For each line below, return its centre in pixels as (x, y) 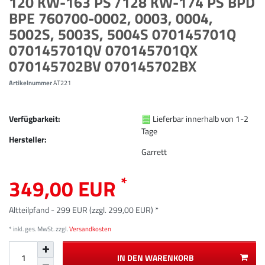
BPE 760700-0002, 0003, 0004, (111, 18)
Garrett (154, 151)
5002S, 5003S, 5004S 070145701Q (122, 34)
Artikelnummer (31, 82)
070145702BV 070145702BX (103, 66)
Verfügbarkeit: (35, 118)
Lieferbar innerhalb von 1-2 (201, 118)
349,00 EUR (65, 188)
